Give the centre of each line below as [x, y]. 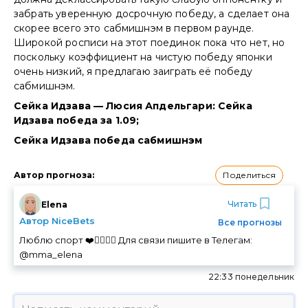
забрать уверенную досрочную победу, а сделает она [152, 14]
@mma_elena [51, 255]
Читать [242, 203]
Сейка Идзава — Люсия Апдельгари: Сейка [133, 106]
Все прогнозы [250, 223]
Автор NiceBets [57, 221]
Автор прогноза [53, 175]
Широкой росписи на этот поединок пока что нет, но [150, 43]
